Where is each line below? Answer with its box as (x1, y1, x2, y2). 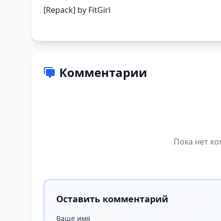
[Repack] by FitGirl (43, 4, 110, 15)
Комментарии (59, 64, 147, 80)
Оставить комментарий (56, 192, 168, 205)
